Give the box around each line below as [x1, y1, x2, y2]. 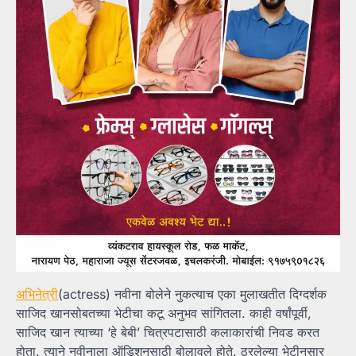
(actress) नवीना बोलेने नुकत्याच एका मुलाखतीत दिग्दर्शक [58, 286, 327, 303]
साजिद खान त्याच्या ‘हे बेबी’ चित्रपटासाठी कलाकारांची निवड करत [16, 324, 319, 341]
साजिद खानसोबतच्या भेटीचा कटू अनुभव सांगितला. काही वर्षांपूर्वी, [16, 305, 311, 322]
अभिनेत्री [16, 286, 58, 303]
